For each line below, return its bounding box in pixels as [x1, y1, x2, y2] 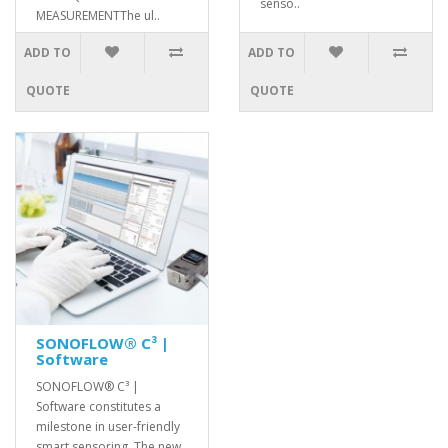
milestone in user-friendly [36, 418, 180, 436]
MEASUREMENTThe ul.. [36, 7, 160, 25]
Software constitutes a [36, 398, 161, 416]
